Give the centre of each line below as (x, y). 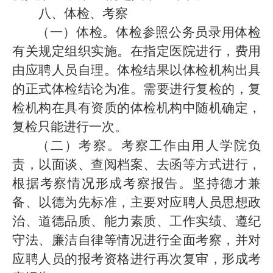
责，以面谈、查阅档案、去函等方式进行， (136, 165)
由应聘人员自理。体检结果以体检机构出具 (136, 70)
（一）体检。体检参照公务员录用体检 (149, 32)
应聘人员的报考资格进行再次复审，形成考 (136, 259)
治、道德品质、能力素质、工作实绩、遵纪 (136, 221)
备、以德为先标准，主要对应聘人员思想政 (136, 202)
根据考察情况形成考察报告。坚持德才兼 (136, 183)
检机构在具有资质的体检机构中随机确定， (136, 108)
